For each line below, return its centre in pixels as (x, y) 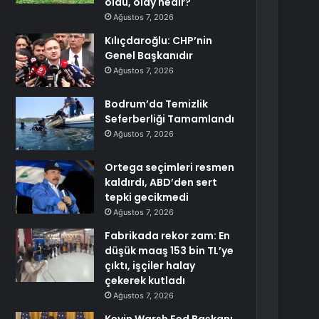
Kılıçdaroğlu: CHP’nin (159, 41)
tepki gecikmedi (147, 197)
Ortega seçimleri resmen (170, 167)
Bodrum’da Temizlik (157, 104)
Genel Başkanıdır (149, 56)
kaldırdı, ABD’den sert (161, 182)
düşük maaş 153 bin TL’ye (169, 251)
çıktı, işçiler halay (150, 266)
